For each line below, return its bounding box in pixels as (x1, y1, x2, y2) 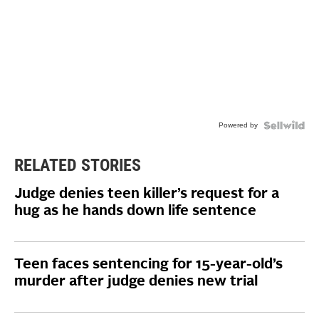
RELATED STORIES (14, 155, 141, 176)
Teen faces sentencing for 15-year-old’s (14, 258, 283, 273)
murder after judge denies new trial (14, 275, 258, 290)
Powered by (219, 121, 258, 130)
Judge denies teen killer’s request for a (14, 187, 279, 202)
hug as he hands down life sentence (14, 204, 256, 219)
